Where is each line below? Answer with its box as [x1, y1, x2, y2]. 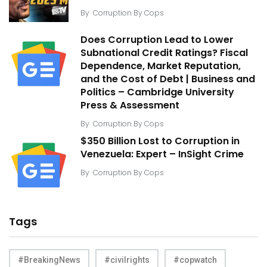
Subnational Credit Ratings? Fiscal [80, 46, 248, 60]
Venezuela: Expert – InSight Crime [80, 147, 244, 162]
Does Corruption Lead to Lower [80, 33, 234, 47]
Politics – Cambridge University [80, 85, 234, 100]
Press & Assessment [80, 98, 179, 113]
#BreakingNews [18, 254, 80, 265]
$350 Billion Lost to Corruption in [80, 134, 240, 148]
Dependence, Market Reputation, [80, 59, 241, 73]
